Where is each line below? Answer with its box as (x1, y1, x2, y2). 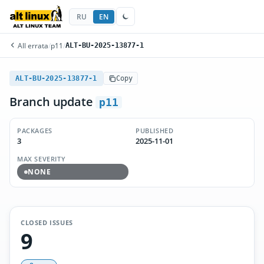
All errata (16, 41, 48, 50)
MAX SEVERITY (17, 154, 66, 163)
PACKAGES (17, 126, 52, 135)
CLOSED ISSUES (21, 218, 73, 227)
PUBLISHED (136, 126, 174, 135)
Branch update (9, 94, 96, 110)
